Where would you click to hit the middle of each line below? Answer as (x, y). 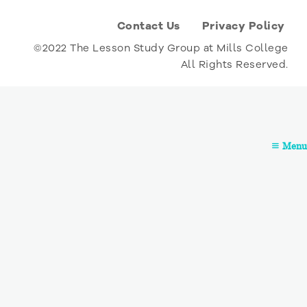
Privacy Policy (243, 26)
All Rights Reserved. (234, 64)
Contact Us (148, 26)
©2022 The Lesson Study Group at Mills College (161, 48)
